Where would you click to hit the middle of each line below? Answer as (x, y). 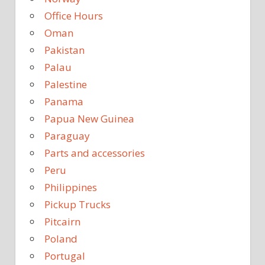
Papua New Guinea (89, 119)
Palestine (66, 85)
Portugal (65, 256)
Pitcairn (62, 222)
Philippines (71, 188)
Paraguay (67, 136)
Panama (64, 102)
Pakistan (64, 50)
